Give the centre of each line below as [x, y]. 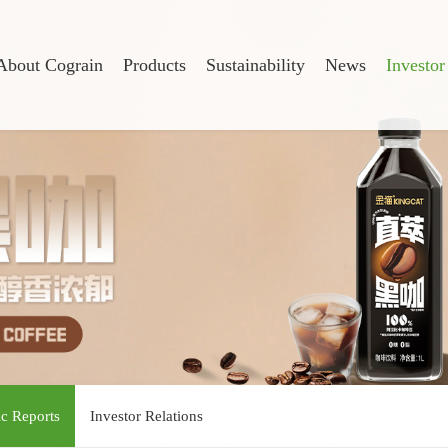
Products [154, 65]
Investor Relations [146, 416]
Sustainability [255, 65]
